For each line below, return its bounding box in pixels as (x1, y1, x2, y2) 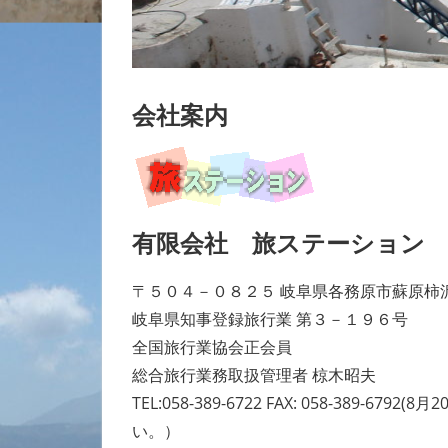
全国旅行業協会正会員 (132, 335, 292, 358)
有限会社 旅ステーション (132, 225, 425, 259)
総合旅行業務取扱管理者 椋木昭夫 (132, 363, 376, 386)
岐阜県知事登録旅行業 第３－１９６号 (132, 307, 408, 330)
